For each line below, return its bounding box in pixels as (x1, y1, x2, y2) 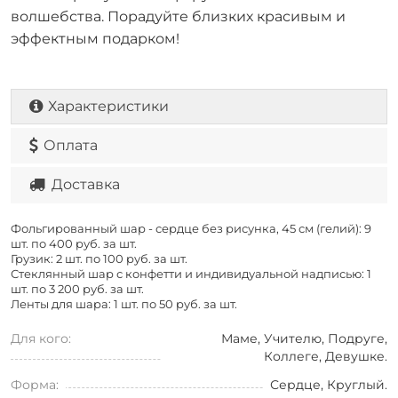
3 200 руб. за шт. (49, 282, 144, 296)
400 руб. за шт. (49, 236, 137, 251)
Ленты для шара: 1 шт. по (11, 297, 159, 311)
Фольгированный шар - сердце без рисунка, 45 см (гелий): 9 (11, 221, 371, 235)
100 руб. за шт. (103, 251, 187, 266)
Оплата (44, 136, 98, 154)
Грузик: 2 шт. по (11, 251, 103, 266)
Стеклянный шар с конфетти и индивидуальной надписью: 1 (11, 267, 371, 281)
